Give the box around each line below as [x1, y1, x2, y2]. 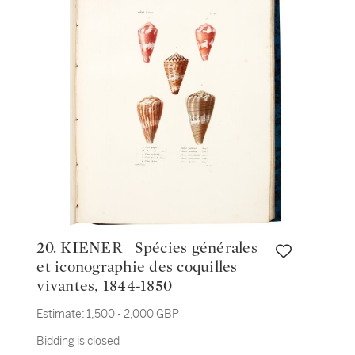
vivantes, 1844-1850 [36, 278, 174, 294]
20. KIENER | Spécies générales [36, 240, 61, 256]
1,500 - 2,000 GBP [86, 307, 180, 321]
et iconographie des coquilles [36, 259, 238, 275]
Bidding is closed [36, 334, 120, 348]
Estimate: [36, 307, 86, 321]
